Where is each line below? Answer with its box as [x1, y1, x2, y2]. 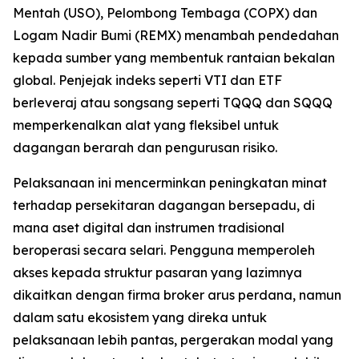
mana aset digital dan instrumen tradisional [13, 219, 284, 236]
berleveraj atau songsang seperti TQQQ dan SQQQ [13, 94, 333, 111]
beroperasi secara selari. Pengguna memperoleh [13, 241, 315, 258]
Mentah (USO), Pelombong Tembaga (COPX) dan [13, 4, 317, 21]
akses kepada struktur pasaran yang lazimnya [13, 264, 302, 280]
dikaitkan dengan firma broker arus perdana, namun [13, 286, 341, 303]
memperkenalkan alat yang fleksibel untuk [13, 116, 279, 133]
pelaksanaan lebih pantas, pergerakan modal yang [13, 331, 333, 348]
